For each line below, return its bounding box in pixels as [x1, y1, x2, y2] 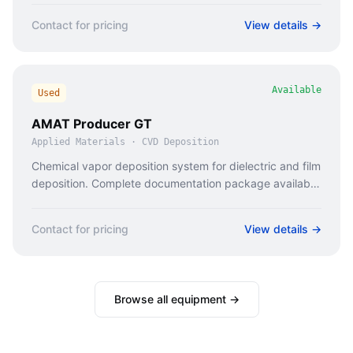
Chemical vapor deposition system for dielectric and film [32, 159, 321, 173]
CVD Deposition [142, 136, 219, 147]
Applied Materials [32, 136, 125, 147]
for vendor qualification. [32, 194, 154, 207]
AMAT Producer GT [32, 116, 152, 132]
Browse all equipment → [113, 292, 240, 306]
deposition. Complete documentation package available [32, 176, 319, 190]
